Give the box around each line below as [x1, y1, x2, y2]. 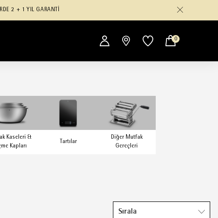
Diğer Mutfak [110, 135, 143, 140]
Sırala [118, 208, 137, 215]
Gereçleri [115, 144, 138, 149]
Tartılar [59, 139, 77, 145]
